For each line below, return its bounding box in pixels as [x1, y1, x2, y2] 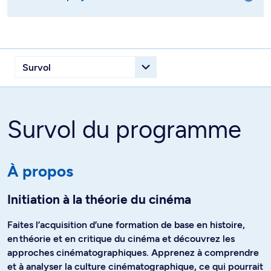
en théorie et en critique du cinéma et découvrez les [7, 233, 235, 244]
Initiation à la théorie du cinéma [7, 192, 191, 207]
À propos [7, 162, 73, 181]
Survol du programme [7, 115, 241, 144]
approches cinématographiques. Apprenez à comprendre [7, 247, 259, 258]
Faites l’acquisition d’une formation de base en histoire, [7, 219, 245, 230]
